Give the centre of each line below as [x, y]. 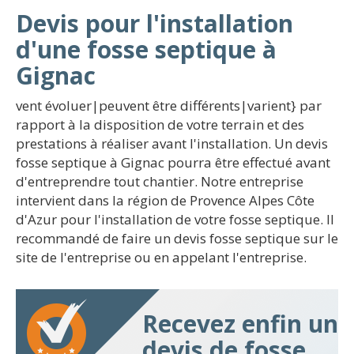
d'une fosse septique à [146, 49]
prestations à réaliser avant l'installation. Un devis [172, 143]
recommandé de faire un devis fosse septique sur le [177, 238]
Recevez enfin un [240, 324]
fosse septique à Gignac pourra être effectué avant [173, 162]
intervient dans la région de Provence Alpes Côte [165, 200]
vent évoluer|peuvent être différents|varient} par [169, 105]
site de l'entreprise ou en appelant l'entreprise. [161, 257]
